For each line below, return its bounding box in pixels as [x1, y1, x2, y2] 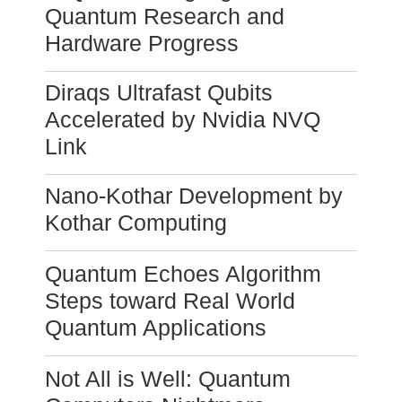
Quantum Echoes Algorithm [45, 261, 321, 287]
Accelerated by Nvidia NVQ [45, 107, 320, 133]
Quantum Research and [45, 4, 284, 30]
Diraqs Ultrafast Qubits [45, 80, 273, 106]
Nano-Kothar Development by [45, 183, 343, 209]
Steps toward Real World [45, 288, 295, 314]
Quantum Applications [45, 315, 267, 341]
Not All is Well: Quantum [45, 366, 291, 392]
